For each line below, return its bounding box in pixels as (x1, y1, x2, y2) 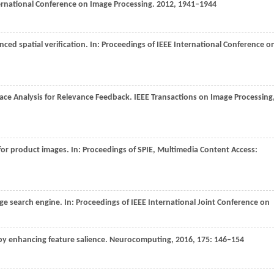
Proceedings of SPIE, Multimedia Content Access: (83, 146, 257, 155)
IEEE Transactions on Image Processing (134, 93, 273, 102)
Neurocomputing (109, 235, 171, 245)
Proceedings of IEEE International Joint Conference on (76, 198, 270, 207)
